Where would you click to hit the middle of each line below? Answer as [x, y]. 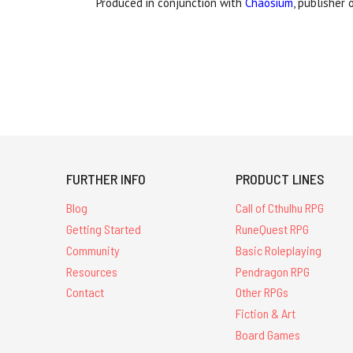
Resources [92, 271]
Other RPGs [262, 292]
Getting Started [104, 229]
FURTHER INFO [106, 179]
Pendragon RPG [273, 271]
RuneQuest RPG [273, 229]
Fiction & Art [266, 314]
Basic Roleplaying [279, 250]
